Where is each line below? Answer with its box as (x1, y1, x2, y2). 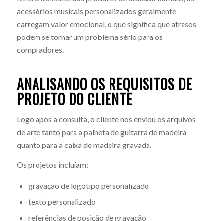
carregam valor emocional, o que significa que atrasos (16, 19, 196, 29)
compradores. (16, 44, 64, 54)
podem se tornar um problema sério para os (16, 32, 163, 41)
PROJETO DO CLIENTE (16, 88, 133, 109)
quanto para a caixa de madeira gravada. (16, 140, 151, 150)
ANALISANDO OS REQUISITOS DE (16, 74, 192, 94)
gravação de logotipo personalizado (28, 181, 149, 190)
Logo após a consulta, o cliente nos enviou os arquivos (16, 114, 196, 124)
